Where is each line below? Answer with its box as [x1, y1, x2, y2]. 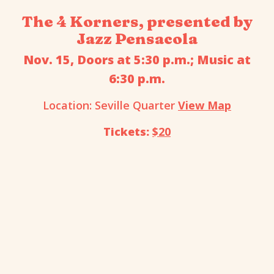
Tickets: [103, 124, 149, 139]
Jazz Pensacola [76, 29, 198, 48]
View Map [178, 97, 231, 113]
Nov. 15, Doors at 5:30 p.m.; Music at [23, 51, 251, 68]
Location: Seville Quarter [43, 97, 178, 113]
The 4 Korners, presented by [21, 12, 253, 31]
